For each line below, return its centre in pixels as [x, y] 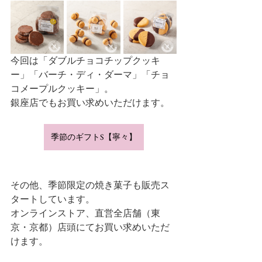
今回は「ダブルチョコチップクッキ [85, 61]
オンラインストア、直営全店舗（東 [85, 213]
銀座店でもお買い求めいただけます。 [90, 103]
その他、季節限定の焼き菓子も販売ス [90, 185]
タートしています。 [53, 199]
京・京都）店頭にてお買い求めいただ [90, 227]
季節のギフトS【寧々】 [94, 137]
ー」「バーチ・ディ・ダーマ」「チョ [90, 75]
